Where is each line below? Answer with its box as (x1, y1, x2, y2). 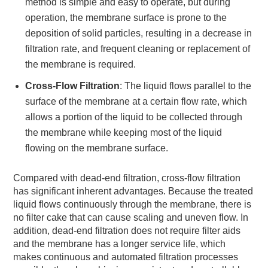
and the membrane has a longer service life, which (13, 238, 226, 249)
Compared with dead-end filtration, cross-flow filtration (13, 172, 241, 183)
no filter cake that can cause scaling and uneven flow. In (13, 212, 249, 223)
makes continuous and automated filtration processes (13, 251, 239, 262)
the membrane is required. (25, 59, 136, 69)
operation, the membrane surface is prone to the (25, 12, 227, 23)
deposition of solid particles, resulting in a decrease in (25, 28, 252, 38)
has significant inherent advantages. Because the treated (13, 185, 254, 196)
